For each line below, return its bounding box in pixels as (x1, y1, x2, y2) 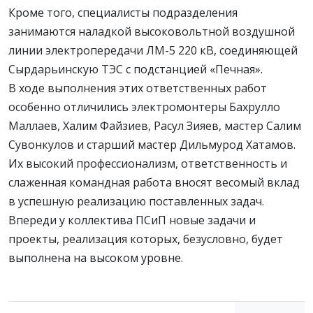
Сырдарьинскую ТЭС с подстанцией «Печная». (8, 61, 265, 78)
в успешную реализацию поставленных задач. (8, 194, 267, 210)
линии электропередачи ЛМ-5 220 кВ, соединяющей (8, 43, 298, 59)
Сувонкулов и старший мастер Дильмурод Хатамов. (8, 137, 296, 153)
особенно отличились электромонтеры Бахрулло (8, 99, 280, 115)
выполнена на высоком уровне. (8, 250, 183, 266)
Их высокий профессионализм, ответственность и (8, 156, 287, 172)
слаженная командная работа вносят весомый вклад (8, 175, 300, 191)
